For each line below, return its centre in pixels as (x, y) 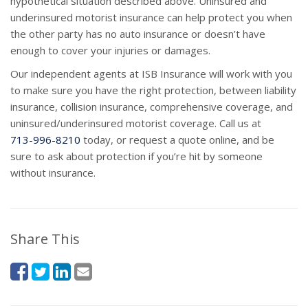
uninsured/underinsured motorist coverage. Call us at (136, 123)
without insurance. (53, 173)
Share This (45, 239)
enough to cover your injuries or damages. (110, 51)
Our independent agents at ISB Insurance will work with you (151, 74)
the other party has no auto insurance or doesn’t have (138, 34)
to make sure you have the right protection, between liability (153, 90)
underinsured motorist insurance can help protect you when (151, 18)
